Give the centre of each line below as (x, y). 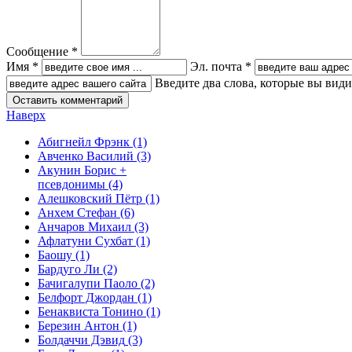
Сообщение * (42, 51)
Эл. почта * (221, 66)
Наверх (26, 115)
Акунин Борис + (82, 170)
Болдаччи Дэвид (81, 340)
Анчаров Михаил (84, 227)
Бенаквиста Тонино (90, 312)
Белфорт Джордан (86, 297)
